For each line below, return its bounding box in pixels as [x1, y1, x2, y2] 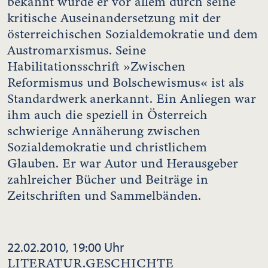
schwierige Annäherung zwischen [7, 121, 200, 140]
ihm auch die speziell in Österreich [7, 105, 208, 124]
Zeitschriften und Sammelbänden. [7, 186, 201, 205]
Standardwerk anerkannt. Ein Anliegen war [7, 89, 256, 108]
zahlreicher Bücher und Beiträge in [7, 170, 208, 188]
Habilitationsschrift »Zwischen [7, 57, 185, 75]
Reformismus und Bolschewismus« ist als [7, 73, 244, 92]
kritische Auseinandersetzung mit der [7, 8, 221, 27]
